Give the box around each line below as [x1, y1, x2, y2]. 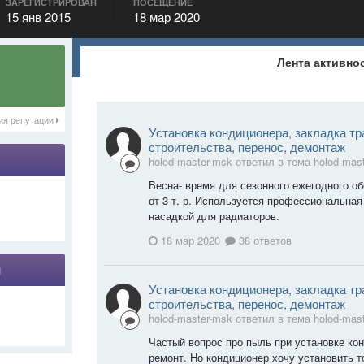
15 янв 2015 [6, 8, 71, 25]
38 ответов [236, 232, 292, 248]
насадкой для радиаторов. [149, 208, 286, 223]
